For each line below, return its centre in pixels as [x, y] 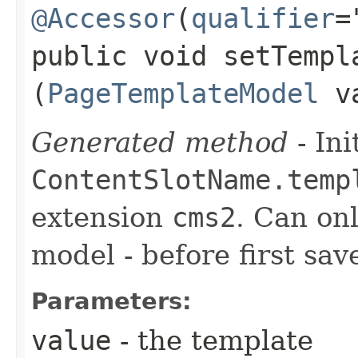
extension [101, 217]
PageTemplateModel [183, 93]
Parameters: [111, 301]
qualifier [263, 18]
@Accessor [103, 18]
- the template [212, 340]
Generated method [160, 142]
